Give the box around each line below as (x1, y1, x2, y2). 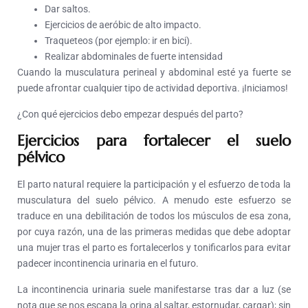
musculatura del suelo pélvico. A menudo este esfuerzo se (17, 195, 291, 206)
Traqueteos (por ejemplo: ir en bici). (45, 35, 192, 47)
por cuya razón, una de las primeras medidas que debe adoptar (17, 226, 291, 238)
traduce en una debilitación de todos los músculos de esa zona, (17, 210, 291, 222)
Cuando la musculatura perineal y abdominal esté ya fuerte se (17, 67, 291, 78)
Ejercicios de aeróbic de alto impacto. (45, 19, 201, 31)
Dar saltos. (45, 3, 91, 15)
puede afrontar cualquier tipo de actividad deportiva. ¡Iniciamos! (17, 82, 288, 94)
